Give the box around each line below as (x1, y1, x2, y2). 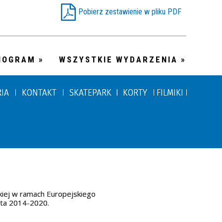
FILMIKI (157, 87, 184, 98)
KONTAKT (22, 87, 57, 98)
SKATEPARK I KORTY (69, 87, 148, 98)
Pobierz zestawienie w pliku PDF (78, 6, 181, 16)
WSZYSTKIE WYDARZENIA (59, 54, 178, 64)
